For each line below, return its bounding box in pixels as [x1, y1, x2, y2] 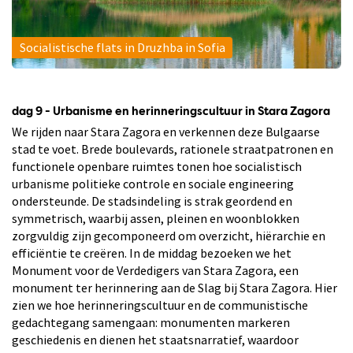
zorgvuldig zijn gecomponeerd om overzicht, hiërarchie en [12, 227, 325, 243]
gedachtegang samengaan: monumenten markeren [12, 314, 290, 330]
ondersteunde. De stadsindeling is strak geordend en [12, 192, 292, 209]
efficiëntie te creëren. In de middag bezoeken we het [12, 244, 292, 261]
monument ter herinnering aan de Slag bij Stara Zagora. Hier [12, 279, 337, 295]
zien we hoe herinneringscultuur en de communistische [12, 296, 308, 313]
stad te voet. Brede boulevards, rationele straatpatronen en [12, 140, 333, 157]
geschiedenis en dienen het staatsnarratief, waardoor [12, 331, 299, 347]
